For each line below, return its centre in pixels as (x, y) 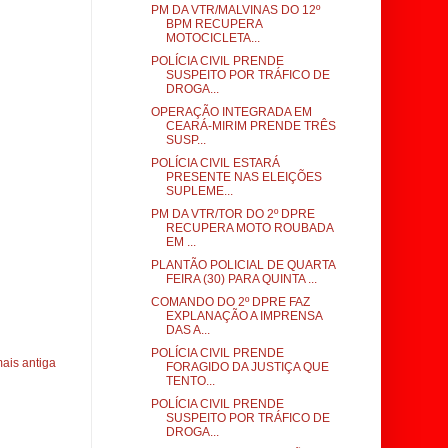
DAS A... (187, 330)
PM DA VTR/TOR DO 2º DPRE (232, 214)
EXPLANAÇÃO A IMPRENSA (243, 316)
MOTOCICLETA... (212, 38)
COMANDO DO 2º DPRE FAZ (230, 302)
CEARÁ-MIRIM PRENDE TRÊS (250, 126)
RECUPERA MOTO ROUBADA (249, 228)
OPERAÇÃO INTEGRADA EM (231, 112)
